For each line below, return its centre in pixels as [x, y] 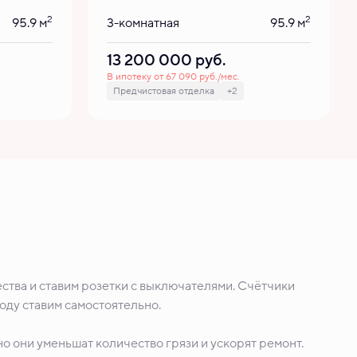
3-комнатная [143, 23]
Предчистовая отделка [164, 91]
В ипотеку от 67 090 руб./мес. [173, 76]
